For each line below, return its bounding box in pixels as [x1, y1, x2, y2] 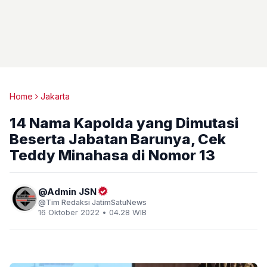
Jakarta [41, 91, 70, 101]
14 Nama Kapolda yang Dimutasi [10, 114, 239, 132]
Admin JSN [47, 186, 97, 197]
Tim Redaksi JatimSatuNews [46, 198, 147, 207]
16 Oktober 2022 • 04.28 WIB [38, 207, 147, 217]
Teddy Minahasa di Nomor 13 [10, 147, 215, 164]
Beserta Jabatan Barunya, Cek [10, 131, 226, 148]
